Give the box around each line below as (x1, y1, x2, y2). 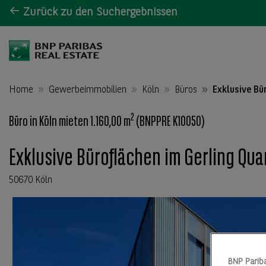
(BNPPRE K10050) (134, 115, 204, 129)
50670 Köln (9, 175, 52, 185)
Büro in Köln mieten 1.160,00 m (9, 115, 131, 129)
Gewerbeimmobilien (49, 85, 126, 95)
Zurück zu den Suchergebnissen (20, 7, 178, 18)
